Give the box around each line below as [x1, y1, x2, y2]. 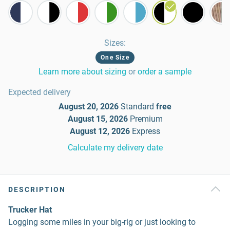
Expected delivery [8, 87, 71, 97]
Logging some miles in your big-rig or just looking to [8, 217, 196, 227]
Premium [129, 114, 163, 124]
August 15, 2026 [67, 114, 128, 124]
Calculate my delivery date [67, 143, 163, 152]
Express [132, 126, 160, 136]
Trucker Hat [8, 205, 52, 215]
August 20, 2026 [59, 102, 119, 111]
